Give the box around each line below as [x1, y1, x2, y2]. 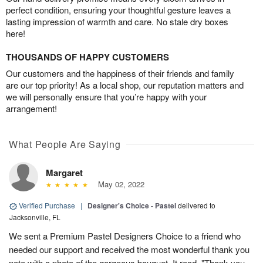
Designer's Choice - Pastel [87, 200, 176, 211]
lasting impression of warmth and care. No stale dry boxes [6, 15, 228, 28]
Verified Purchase [17, 200, 77, 211]
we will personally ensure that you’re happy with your [6, 90, 207, 103]
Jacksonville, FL [9, 212, 60, 222]
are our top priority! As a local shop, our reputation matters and [6, 79, 244, 92]
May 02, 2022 [93, 178, 144, 190]
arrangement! [6, 102, 57, 115]
